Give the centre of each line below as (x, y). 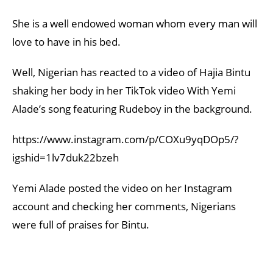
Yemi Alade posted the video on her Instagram (122, 188)
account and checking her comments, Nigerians (124, 206)
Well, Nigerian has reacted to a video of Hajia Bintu (131, 72)
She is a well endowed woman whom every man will (135, 23)
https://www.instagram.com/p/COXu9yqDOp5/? (125, 139)
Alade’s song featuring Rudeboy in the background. (132, 109)
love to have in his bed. (66, 42)
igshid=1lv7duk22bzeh (66, 158)
